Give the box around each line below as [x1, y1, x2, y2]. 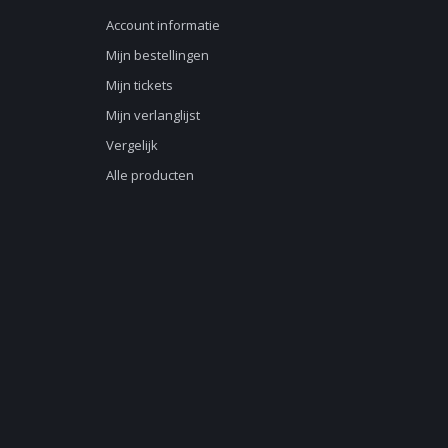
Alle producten [106, 165, 194, 184]
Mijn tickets [106, 75, 173, 94]
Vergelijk [106, 135, 158, 154]
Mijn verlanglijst [106, 105, 200, 124]
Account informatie [106, 15, 220, 34]
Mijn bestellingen [106, 45, 209, 64]
